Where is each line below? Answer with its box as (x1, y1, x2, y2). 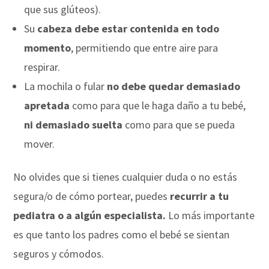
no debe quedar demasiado (107, 79, 241, 93)
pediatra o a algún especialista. (13, 208, 169, 222)
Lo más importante (168, 208, 255, 222)
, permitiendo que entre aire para (71, 40, 219, 55)
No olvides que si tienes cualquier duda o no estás (13, 169, 238, 184)
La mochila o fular (24, 79, 107, 93)
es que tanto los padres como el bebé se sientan (13, 227, 230, 241)
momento (24, 40, 71, 55)
